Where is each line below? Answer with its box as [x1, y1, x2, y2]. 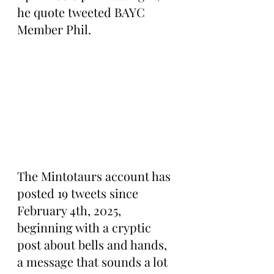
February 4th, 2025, [17, 202, 124, 219]
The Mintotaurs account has [17, 168, 174, 185]
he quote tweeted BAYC [17, 4, 148, 20]
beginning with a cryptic [17, 219, 154, 236]
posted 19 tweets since [17, 185, 141, 202]
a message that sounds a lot [17, 253, 171, 270]
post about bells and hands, [17, 236, 170, 253]
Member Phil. [17, 21, 91, 37]
